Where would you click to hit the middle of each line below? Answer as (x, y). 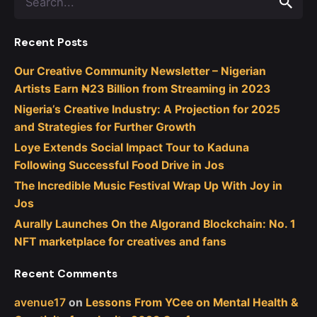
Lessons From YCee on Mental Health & (192, 303)
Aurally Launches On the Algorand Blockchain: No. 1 (155, 224)
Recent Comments (66, 274)
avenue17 (40, 303)
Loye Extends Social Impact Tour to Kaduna (132, 148)
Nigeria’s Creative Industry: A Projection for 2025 (147, 110)
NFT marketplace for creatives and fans (120, 242)
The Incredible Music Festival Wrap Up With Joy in (148, 186)
